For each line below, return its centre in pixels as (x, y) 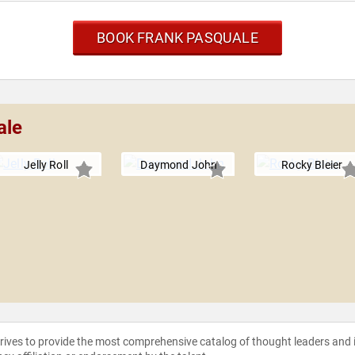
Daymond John (179, 165)
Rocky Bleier (312, 165)
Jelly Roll (46, 165)
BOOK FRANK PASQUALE (177, 38)
